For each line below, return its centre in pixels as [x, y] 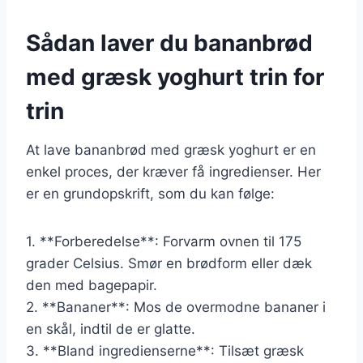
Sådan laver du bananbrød [169, 43]
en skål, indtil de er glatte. [111, 329]
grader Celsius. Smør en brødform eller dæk [169, 263]
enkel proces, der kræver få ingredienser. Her [173, 171]
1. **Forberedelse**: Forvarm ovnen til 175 [164, 241]
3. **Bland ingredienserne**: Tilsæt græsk [165, 350]
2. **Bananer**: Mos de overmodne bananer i [176, 307]
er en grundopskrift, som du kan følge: [150, 193]
